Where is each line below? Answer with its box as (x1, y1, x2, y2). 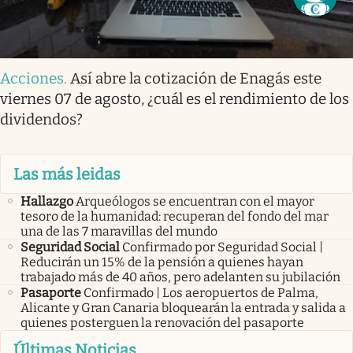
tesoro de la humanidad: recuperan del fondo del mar (20, 208, 329, 224)
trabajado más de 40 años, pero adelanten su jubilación (20, 269, 340, 284)
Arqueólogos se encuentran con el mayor (76, 193, 314, 209)
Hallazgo (20, 193, 73, 209)
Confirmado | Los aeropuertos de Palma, (84, 284, 318, 300)
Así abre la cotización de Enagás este (70, 69, 321, 88)
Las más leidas (13, 164, 121, 184)
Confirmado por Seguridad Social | (122, 239, 323, 255)
